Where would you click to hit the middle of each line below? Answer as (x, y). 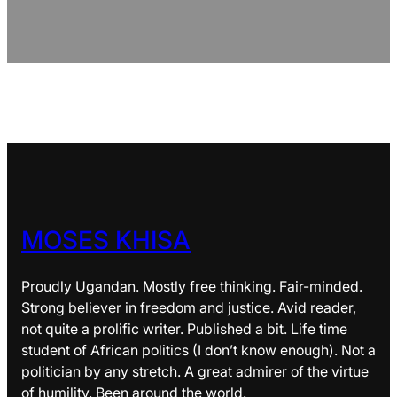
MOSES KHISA (106, 241)
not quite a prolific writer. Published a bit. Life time (184, 329)
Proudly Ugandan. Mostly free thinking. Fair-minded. (192, 287)
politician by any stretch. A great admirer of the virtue (195, 372)
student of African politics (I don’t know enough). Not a (198, 350)
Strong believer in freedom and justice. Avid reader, (189, 308)
